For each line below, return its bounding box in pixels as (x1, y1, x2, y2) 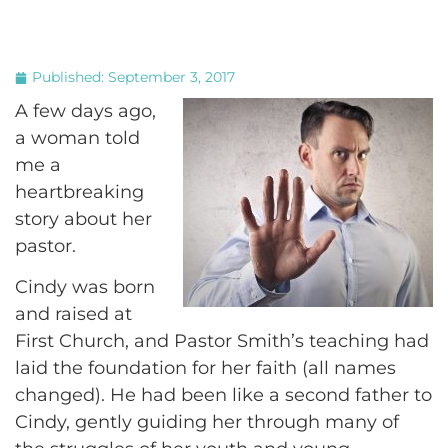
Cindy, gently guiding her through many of (15, 411, 399, 434)
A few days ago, (15, 100, 156, 122)
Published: (32, 68, 108, 86)
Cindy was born (15, 276, 155, 299)
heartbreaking (15, 181, 144, 203)
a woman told (15, 127, 140, 149)
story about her (15, 208, 152, 230)
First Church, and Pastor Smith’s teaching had (15, 330, 429, 353)
